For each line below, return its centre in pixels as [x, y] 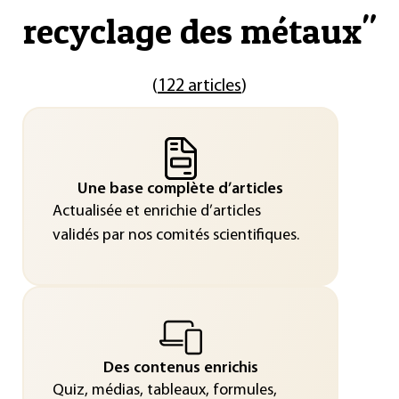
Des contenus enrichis [180, 368]
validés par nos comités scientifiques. [175, 235]
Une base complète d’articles [180, 189]
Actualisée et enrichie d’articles [156, 211]
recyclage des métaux [192, 31]
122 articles [199, 86]
